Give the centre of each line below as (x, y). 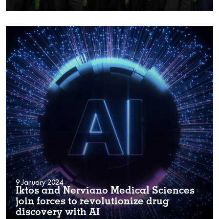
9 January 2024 (39, 182)
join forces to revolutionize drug (92, 202)
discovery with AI (58, 213)
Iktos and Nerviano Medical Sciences (105, 191)
